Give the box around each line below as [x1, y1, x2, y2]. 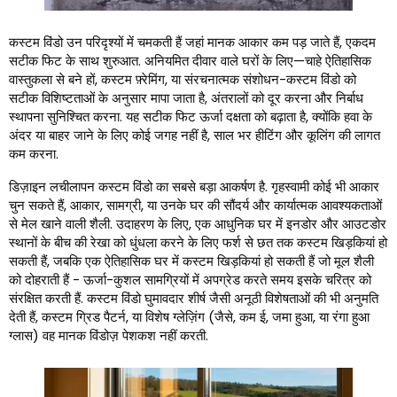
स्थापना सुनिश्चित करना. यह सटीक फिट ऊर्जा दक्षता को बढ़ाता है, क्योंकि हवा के [9, 107, 372, 127]
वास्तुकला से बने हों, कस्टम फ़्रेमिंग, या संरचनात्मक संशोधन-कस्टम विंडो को [9, 70, 356, 90]
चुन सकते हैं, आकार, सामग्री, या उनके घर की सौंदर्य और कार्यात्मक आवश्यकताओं [9, 196, 382, 215]
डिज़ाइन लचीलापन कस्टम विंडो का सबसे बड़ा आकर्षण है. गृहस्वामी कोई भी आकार [9, 177, 379, 197]
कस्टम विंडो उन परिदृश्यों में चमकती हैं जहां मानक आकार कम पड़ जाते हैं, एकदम [9, 33, 376, 52]
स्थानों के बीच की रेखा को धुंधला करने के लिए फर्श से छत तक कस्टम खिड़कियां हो [9, 233, 387, 253]
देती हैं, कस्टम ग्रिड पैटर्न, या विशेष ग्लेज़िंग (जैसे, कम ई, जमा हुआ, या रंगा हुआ [9, 307, 370, 327]
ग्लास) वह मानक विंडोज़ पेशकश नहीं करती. [9, 326, 208, 346]
